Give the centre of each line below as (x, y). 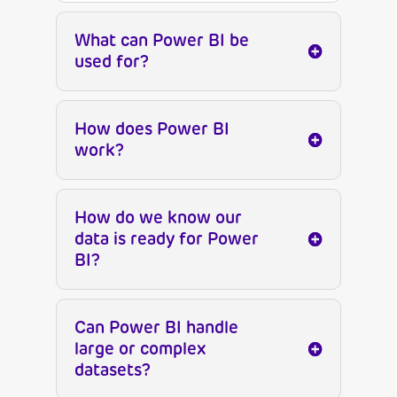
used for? (111, 62)
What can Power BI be (161, 41)
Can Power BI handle (156, 328)
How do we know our (158, 218)
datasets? (112, 370)
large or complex (140, 349)
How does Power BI (152, 129)
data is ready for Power (166, 239)
